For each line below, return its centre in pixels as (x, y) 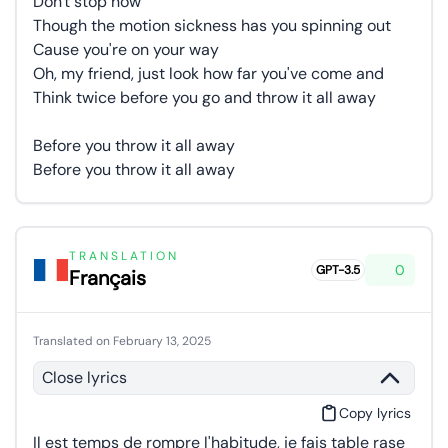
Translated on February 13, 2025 (122, 341)
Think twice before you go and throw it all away (204, 97)
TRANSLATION (124, 256)
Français (107, 278)
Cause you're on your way (126, 49)
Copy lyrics (375, 413)
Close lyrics (84, 377)
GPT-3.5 (338, 270)
